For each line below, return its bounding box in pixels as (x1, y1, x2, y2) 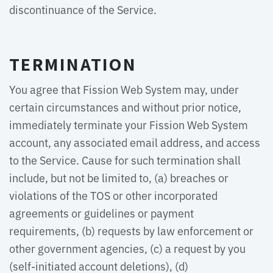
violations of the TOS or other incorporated (9, 187, 218, 203)
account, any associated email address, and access (9, 134, 260, 150)
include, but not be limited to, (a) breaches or (9, 169, 229, 185)
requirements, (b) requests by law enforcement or (9, 222, 253, 238)
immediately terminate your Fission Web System (9, 116, 248, 132)
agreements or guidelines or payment (9, 205, 194, 221)
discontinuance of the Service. (9, 1, 157, 17)
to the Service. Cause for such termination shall (9, 152, 241, 168)
